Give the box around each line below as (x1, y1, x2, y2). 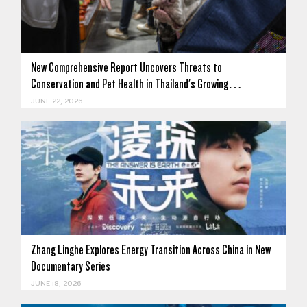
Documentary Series (31, 259, 110, 274)
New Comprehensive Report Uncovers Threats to (31, 60, 222, 75)
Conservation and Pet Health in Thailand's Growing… (31, 77, 242, 92)
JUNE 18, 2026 (31, 280, 81, 288)
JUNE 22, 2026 (31, 97, 82, 106)
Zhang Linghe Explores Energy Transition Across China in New (31, 243, 271, 258)
